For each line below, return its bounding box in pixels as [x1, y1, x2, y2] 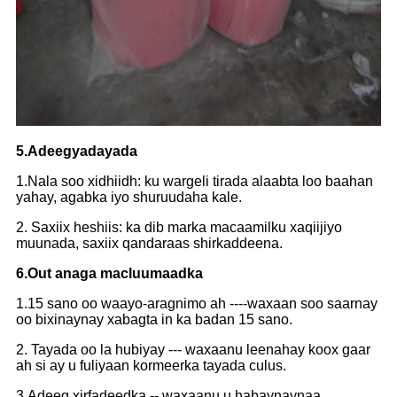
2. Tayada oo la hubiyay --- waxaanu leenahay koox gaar [16, 342, 370, 358]
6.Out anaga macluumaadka [16, 266, 203, 282]
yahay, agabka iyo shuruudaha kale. [16, 190, 242, 206]
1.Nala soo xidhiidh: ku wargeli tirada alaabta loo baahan [16, 174, 373, 190]
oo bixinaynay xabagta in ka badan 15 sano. [16, 312, 292, 328]
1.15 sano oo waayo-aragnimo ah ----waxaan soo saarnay [16, 296, 378, 312]
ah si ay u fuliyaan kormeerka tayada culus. [16, 358, 286, 374]
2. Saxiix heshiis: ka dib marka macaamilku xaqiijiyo [16, 220, 342, 236]
